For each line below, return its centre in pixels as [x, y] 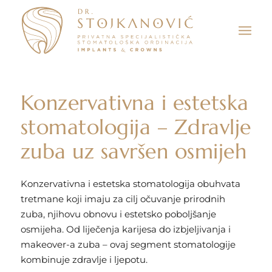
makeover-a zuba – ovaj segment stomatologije [128, 244]
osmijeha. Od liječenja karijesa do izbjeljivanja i [125, 229]
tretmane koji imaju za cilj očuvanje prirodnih [123, 199]
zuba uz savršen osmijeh [134, 151]
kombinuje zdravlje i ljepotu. [84, 260]
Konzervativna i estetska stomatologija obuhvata [130, 184]
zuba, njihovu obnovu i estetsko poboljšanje [118, 214]
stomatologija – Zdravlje [136, 127]
